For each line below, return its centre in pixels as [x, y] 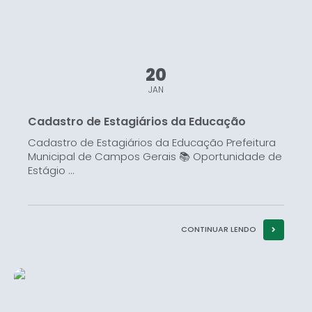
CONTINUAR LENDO [219, 229]
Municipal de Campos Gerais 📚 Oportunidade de [155, 157]
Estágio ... [51, 171]
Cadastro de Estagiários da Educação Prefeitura [152, 143]
